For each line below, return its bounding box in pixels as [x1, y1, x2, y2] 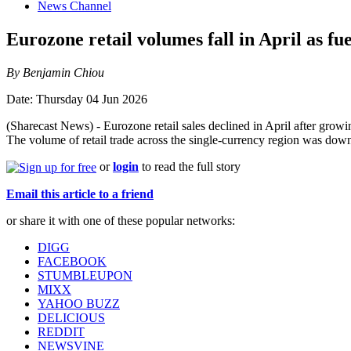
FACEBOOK [38, 255, 107, 269]
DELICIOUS [38, 311, 105, 325]
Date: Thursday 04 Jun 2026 [6, 92, 147, 107]
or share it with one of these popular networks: [6, 214, 235, 228]
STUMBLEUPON [38, 269, 132, 283]
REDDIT [38, 325, 85, 339]
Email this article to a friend [6, 187, 154, 201]
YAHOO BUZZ [38, 297, 120, 311]
